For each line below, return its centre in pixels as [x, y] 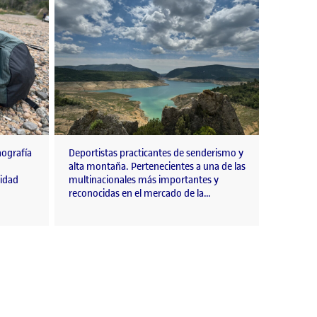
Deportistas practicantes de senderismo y [156, 154]
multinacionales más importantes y [144, 180]
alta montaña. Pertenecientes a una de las [157, 167]
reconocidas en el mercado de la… [140, 194]
